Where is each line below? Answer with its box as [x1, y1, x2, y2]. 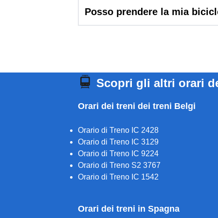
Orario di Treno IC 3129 [78, 138, 159, 146]
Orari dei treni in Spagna [78, 204, 180, 214]
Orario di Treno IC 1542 [78, 173, 159, 181]
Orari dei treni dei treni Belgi [78, 101, 196, 111]
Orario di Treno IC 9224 [78, 149, 159, 158]
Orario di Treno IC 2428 [78, 126, 159, 134]
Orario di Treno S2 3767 [78, 161, 161, 169]
